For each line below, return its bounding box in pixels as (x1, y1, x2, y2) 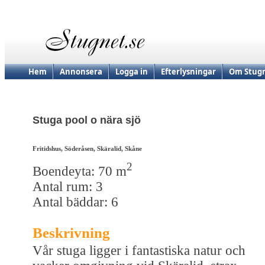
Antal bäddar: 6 (33, 194, 118, 209)
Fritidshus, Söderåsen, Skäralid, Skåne (33, 145, 142, 153)
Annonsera (60, 66, 102, 77)
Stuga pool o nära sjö (33, 114, 141, 127)
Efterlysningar (161, 66, 216, 77)
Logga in (115, 66, 148, 77)
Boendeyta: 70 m (33, 163, 127, 179)
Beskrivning (33, 224, 110, 241)
